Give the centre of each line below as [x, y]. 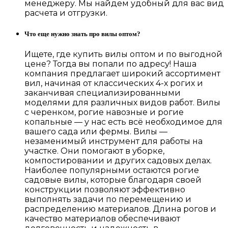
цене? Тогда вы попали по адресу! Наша [110, 64]
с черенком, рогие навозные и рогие [104, 112]
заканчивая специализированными [103, 93]
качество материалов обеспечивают [102, 219]
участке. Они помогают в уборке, [94, 151]
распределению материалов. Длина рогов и [120, 209]
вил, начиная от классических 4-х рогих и [114, 83]
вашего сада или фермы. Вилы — [96, 132]
